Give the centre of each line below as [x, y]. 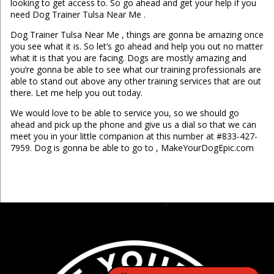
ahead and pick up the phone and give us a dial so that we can [133, 125]
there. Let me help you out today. [76, 93]
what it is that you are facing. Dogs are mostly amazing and [128, 58]
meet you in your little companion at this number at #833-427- [134, 136]
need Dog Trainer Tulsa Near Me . [78, 15]
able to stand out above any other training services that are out [135, 81]
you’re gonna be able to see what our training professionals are [135, 70]
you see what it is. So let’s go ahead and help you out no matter [136, 46]
